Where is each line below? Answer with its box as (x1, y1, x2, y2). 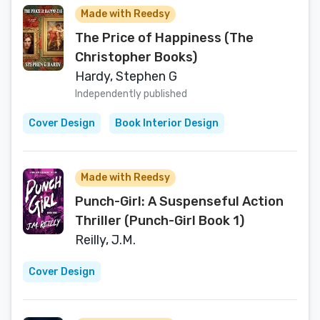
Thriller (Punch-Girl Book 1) (75, 213, 244, 229)
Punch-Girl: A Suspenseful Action (75, 194, 284, 209)
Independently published (75, 88, 187, 100)
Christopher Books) (75, 49, 197, 65)
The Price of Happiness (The (75, 30, 254, 46)
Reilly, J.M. (75, 232, 136, 248)
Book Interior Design (115, 117, 219, 129)
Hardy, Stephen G (75, 69, 177, 84)
